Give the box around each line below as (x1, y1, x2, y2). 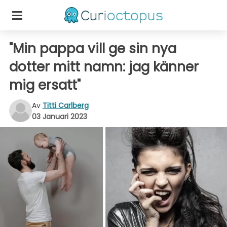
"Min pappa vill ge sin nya (9, 40, 176, 58)
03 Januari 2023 (32, 111, 87, 122)
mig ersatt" (9, 76, 81, 94)
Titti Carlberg (43, 100, 89, 110)
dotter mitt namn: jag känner (9, 58, 199, 76)
